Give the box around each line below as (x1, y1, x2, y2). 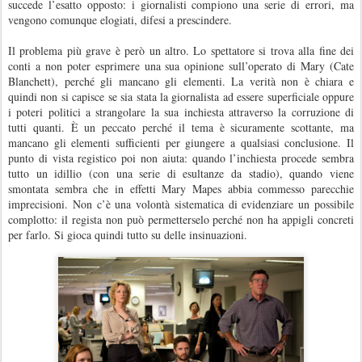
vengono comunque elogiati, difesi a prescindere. (8, 11, 232, 27)
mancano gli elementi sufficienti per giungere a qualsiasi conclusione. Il (8, 134, 354, 150)
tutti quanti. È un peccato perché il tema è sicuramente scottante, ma (8, 119, 354, 135)
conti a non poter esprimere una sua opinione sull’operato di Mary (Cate (8, 57, 354, 74)
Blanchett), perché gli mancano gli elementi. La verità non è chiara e (8, 73, 354, 89)
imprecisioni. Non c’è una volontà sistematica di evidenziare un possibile (8, 196, 354, 212)
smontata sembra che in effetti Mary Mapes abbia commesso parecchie (8, 180, 354, 196)
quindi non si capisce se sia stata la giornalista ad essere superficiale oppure (8, 88, 354, 104)
